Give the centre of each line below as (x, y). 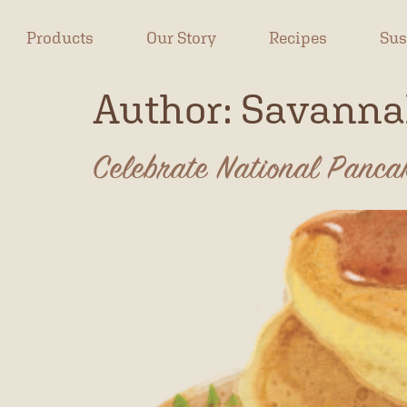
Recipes (298, 38)
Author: (167, 109)
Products (60, 38)
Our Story (182, 38)
